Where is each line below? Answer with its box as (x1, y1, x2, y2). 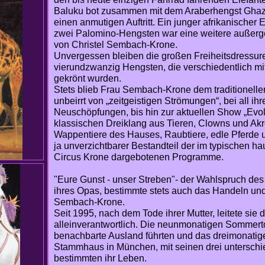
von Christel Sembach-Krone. (54, 40, 177, 50)
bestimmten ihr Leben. (54, 253, 149, 263)
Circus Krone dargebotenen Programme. (54, 152, 224, 162)
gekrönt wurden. (54, 73, 121, 83)
